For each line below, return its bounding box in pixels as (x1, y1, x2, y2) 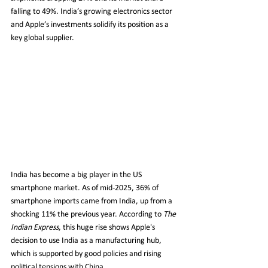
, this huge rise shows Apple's (59, 223, 157, 232)
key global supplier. (11, 33, 74, 42)
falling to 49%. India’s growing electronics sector (11, 7, 174, 16)
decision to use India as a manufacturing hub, (11, 236, 163, 245)
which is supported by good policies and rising (11, 249, 163, 258)
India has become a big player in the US (11, 170, 144, 179)
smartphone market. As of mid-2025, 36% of (11, 183, 160, 193)
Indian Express (11, 223, 59, 232)
